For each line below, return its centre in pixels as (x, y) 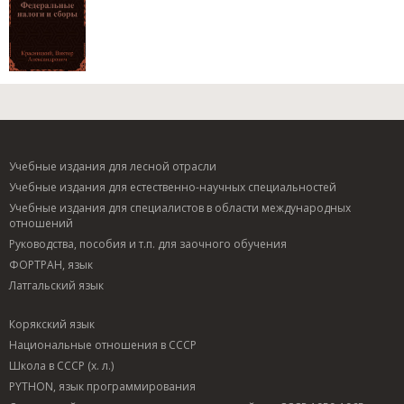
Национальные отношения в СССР (103, 344)
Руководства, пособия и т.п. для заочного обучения (148, 243)
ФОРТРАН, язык (51, 264)
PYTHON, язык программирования (102, 386)
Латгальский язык (56, 285)
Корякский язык (52, 324)
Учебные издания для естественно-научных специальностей (173, 187)
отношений (41, 223)
